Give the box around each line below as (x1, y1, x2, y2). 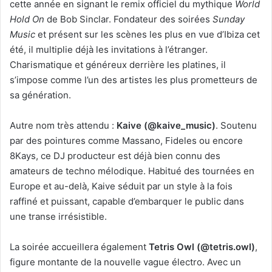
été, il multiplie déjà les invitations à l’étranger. (10, 43, 208, 55)
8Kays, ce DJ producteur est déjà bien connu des (10, 149, 220, 161)
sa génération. (10, 89, 71, 101)
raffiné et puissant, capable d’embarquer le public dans (10, 195, 244, 207)
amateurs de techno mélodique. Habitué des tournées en (10, 165, 254, 177)
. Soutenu (216, 119, 257, 131)
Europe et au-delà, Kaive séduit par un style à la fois (10, 180, 233, 192)
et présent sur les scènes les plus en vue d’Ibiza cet (35, 28, 260, 40)
